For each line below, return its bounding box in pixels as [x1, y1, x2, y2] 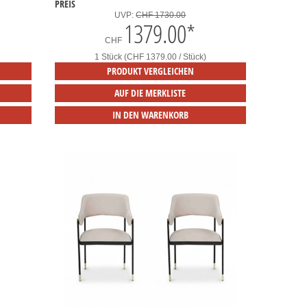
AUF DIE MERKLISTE [114, 86, 186, 100]
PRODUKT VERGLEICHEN [106, 64, 194, 78]
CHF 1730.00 [136, 10, 186, 21]
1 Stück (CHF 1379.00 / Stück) [94, 52, 206, 62]
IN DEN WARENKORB [112, 108, 188, 122]
